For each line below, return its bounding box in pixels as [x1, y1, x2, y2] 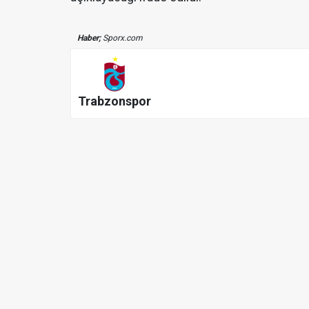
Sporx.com [101, 32, 143, 43]
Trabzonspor [78, 94, 151, 109]
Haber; [77, 32, 101, 43]
